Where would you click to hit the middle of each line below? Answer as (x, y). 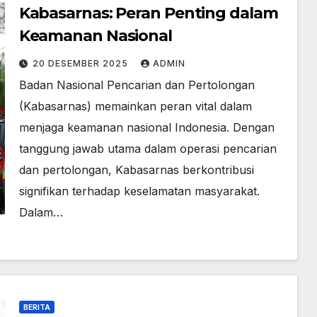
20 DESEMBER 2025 (81, 63)
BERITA (36, 307)
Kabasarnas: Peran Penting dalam (148, 13)
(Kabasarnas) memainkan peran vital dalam (135, 106)
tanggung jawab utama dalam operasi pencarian (148, 149)
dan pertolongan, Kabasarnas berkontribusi (136, 170)
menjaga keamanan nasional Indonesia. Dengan (146, 127)
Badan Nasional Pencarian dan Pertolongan (137, 85)
